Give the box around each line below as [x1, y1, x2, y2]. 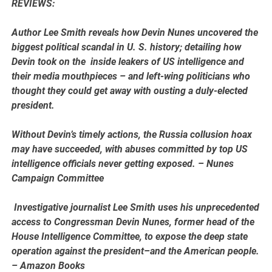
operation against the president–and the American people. [12, 245, 260, 257]
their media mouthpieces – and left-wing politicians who [12, 70, 251, 83]
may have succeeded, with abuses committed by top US [12, 143, 248, 155]
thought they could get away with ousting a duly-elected [12, 85, 248, 97]
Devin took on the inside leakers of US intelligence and [12, 56, 245, 68]
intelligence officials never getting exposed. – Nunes [12, 158, 234, 170]
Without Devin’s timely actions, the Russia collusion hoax [12, 129, 253, 141]
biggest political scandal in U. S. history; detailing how [12, 41, 242, 53]
